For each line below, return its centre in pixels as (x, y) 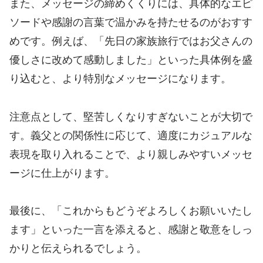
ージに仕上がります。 (62, 173)
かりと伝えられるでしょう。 (78, 249)
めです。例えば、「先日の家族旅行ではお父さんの (131, 41)
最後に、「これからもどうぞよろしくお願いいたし (131, 211)
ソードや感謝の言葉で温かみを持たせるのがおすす (131, 23)
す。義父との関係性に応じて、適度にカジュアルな (131, 135)
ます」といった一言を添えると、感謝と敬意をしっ (131, 230)
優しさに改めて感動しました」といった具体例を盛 (131, 60)
